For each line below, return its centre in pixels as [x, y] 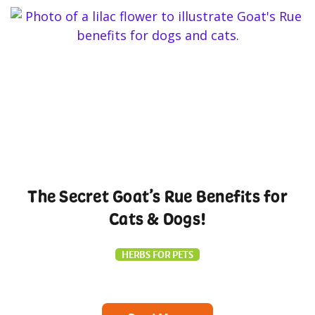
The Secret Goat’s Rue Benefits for [157, 196]
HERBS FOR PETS [157, 255]
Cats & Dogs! [157, 219]
